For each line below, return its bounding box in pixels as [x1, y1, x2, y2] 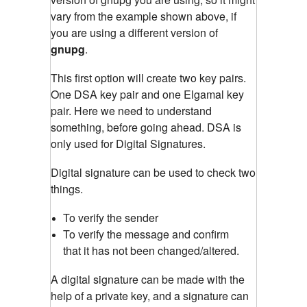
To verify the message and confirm [63, 225, 229, 242]
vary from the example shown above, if [51, 8, 236, 24]
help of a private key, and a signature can [51, 287, 249, 304]
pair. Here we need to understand [51, 102, 212, 119]
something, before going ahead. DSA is [51, 119, 241, 135]
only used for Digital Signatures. [51, 135, 206, 151]
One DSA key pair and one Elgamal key [51, 86, 244, 102]
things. [51, 180, 83, 197]
